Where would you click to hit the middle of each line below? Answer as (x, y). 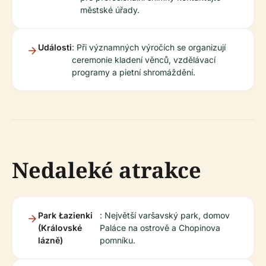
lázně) (50, 240)
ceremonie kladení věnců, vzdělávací (144, 60)
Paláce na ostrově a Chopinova (160, 228)
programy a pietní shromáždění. (134, 72)
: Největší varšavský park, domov (164, 215)
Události (55, 47)
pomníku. (117, 240)
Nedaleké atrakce (107, 170)
